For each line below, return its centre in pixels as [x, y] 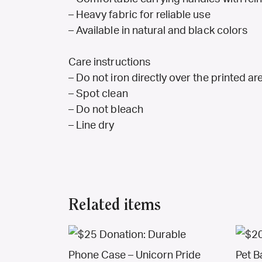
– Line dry [92, 126]
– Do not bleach [106, 110]
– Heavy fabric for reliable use [139, 15]
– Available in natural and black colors [158, 31]
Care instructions [109, 63]
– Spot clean [98, 94]
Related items [115, 206]
